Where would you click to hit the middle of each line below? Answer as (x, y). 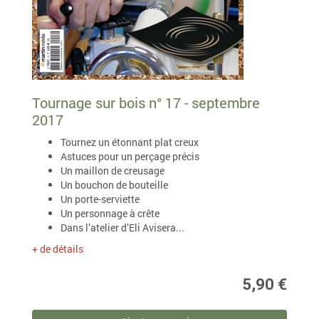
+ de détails (58, 249)
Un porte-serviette (100, 199)
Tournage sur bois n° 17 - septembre (146, 103)
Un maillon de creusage (113, 171)
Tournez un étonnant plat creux (130, 142)
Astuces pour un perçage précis (130, 156)
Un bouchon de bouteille (114, 185)
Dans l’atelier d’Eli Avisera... (122, 228)
